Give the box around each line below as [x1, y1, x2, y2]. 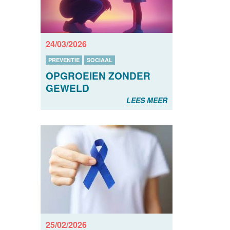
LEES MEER [126, 94, 167, 105]
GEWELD [45, 81, 89, 95]
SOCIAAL [86, 55, 112, 64]
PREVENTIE [48, 55, 80, 64]
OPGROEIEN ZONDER [45, 68, 150, 83]
